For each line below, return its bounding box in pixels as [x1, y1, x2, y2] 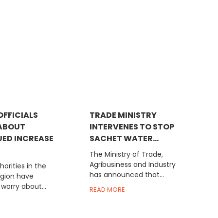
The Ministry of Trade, [89, 149, 163, 159]
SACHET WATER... [89, 132, 159, 144]
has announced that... [89, 169, 164, 180]
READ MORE [89, 184, 125, 194]
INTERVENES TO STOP [89, 121, 174, 132]
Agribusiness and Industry [89, 159, 176, 169]
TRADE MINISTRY [89, 109, 157, 121]
